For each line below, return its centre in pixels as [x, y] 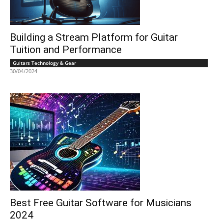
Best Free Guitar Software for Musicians [101, 203]
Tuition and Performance [66, 50]
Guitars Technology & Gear [44, 63]
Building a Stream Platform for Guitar [94, 37]
